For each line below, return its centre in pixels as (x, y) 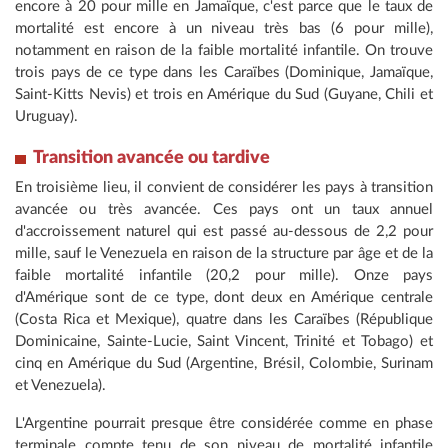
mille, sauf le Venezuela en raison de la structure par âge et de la (224, 254)
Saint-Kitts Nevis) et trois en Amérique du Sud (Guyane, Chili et (224, 95)
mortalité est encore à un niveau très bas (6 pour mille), (224, 29)
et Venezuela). (60, 386)
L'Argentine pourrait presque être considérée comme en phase (224, 424)
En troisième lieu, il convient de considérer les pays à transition (224, 188)
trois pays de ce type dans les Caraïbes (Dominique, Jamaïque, (224, 73)
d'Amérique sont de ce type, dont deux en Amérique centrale (224, 298)
